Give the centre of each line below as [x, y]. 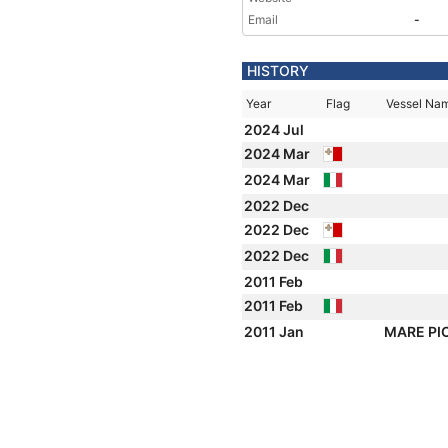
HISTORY [278, 70]
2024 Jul [275, 129]
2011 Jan [275, 331]
